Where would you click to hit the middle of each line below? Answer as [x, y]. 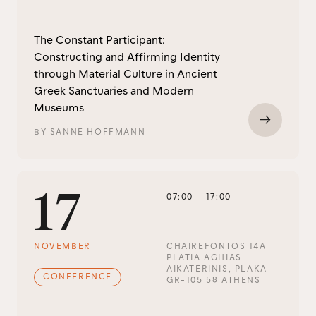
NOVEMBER [62, 247]
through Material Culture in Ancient [126, 75]
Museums [59, 109]
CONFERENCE [78, 277]
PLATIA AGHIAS [204, 258]
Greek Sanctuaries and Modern [114, 92]
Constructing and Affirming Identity [127, 58]
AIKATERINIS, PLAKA [217, 269]
